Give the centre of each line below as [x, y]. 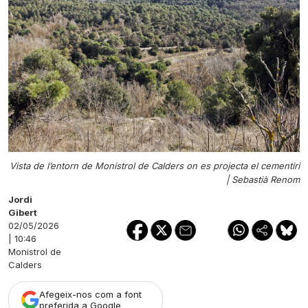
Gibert [23, 212]
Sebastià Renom [266, 179]
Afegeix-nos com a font [90, 294]
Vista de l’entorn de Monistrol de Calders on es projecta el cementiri [155, 165]
